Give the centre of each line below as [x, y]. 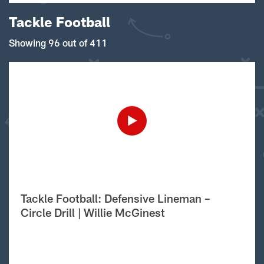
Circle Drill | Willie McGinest [93, 212]
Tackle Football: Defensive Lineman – [115, 198]
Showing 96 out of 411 [58, 43]
